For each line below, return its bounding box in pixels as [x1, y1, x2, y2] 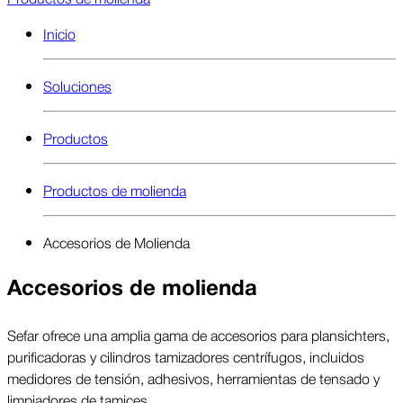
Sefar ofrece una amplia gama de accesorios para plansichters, [7, 323, 390, 345]
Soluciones [43, 74, 112, 96]
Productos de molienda [43, 178, 186, 201]
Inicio [43, 22, 76, 44]
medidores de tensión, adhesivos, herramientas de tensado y [7, 366, 380, 389]
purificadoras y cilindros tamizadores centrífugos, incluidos [7, 345, 364, 367]
